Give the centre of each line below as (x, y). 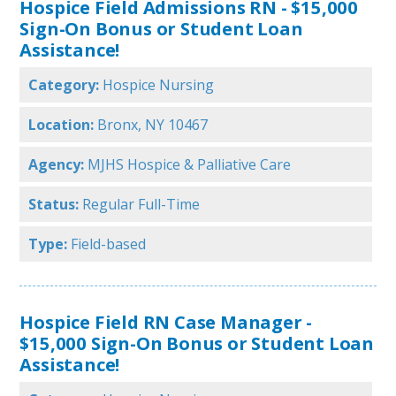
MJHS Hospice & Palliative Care (190, 165)
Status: (54, 205)
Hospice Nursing (159, 85)
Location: (61, 125)
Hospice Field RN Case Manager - (166, 322)
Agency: (57, 165)
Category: (64, 85)
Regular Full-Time (141, 205)
